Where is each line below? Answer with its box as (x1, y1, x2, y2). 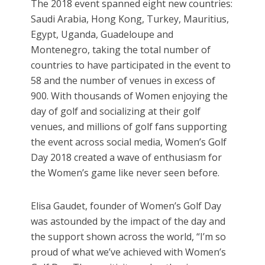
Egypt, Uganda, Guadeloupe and (31, 28, 174, 41)
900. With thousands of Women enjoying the (31, 89, 228, 103)
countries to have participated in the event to (31, 59, 231, 72)
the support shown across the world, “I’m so (31, 230, 227, 244)
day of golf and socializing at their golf (31, 105, 201, 118)
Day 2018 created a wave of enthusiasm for (31, 151, 222, 164)
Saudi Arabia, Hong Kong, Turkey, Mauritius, (31, 12, 230, 26)
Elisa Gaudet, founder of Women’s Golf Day (31, 199, 222, 213)
